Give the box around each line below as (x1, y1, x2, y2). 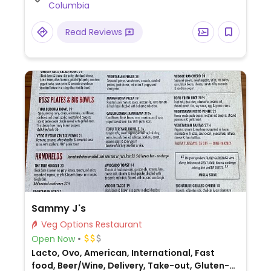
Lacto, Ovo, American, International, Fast (31, 247, 215, 259)
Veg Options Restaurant (95, 218, 142, 230)
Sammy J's (31, 201, 86, 215)
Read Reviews (65, 26, 125, 38)
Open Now (31, 232, 75, 245)
